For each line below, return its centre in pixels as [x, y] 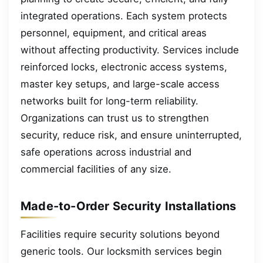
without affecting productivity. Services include [130, 50]
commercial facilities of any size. [96, 169]
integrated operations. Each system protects [124, 16]
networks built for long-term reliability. [109, 101]
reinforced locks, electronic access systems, [124, 67]
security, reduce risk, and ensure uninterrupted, [131, 135]
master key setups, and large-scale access [120, 84]
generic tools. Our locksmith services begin [121, 251]
